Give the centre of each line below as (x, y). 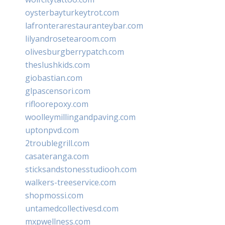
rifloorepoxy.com (57, 104)
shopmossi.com (54, 195)
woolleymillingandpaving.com (80, 117)
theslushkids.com (58, 65)
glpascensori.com (58, 91)
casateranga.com (57, 156)
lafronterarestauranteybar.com (84, 25)
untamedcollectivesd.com (72, 208)
